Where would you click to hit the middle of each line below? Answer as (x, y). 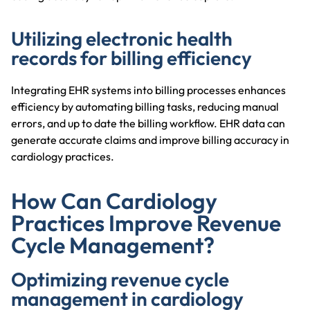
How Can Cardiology (114, 200)
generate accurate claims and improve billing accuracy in (150, 139)
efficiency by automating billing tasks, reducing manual (145, 106)
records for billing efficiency (131, 57)
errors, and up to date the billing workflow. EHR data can (148, 123)
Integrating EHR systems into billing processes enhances (148, 90)
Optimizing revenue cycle (120, 279)
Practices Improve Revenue (146, 222)
